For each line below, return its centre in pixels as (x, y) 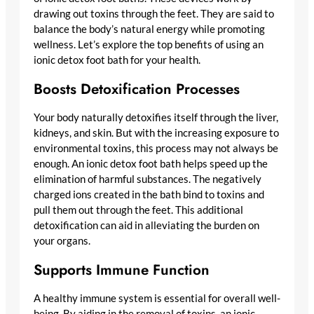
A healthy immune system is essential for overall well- (157, 298)
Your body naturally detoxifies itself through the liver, (156, 117)
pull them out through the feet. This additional (138, 210)
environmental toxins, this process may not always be (156, 148)
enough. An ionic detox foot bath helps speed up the (151, 163)
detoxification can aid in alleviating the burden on (146, 225)
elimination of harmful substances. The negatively (148, 179)
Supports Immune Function (122, 269)
